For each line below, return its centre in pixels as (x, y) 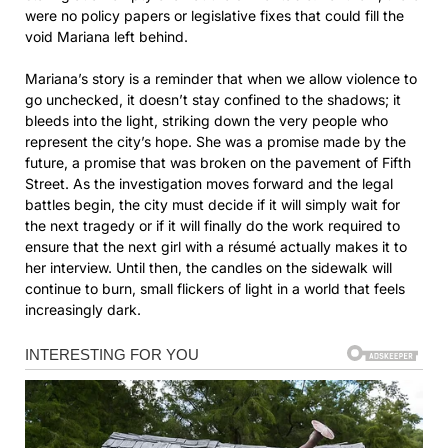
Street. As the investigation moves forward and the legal (209, 183)
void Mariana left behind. (106, 36)
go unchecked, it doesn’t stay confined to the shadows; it (213, 99)
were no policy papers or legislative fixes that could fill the (214, 15)
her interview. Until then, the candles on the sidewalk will (208, 267)
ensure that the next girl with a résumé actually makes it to (216, 246)
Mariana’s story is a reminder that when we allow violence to (221, 78)
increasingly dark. (83, 309)
